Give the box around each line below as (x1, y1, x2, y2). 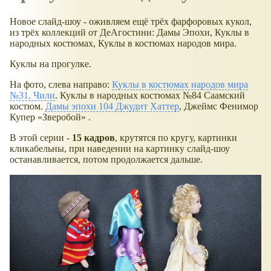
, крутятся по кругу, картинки (115, 132, 237, 143)
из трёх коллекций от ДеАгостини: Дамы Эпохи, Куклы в (10, 27, 249, 38)
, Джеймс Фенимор (179, 100, 258, 111)
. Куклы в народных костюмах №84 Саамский (55, 90, 245, 100)
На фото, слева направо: (10, 79, 112, 90)
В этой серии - (10, 132, 72, 143)
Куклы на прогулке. (10, 58, 91, 69)
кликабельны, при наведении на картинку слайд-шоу (10, 143, 230, 154)
